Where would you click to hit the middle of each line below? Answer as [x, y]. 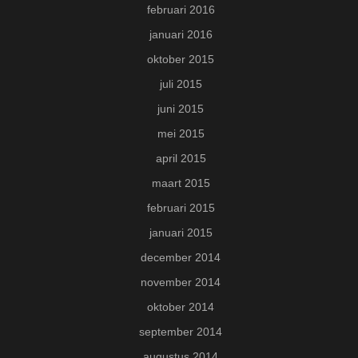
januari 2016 [181, 35]
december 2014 [181, 258]
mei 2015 [181, 134]
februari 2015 [181, 208]
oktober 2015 [181, 60]
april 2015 [181, 159]
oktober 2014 [181, 307]
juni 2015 [181, 109]
